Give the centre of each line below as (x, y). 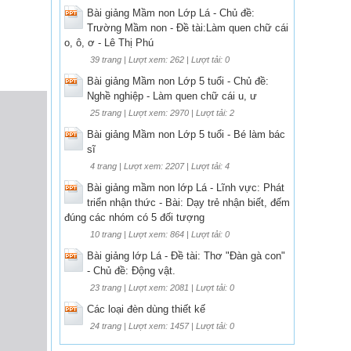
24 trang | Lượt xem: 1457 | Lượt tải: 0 (162, 326)
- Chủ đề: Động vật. (131, 270)
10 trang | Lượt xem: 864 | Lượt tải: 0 (160, 234)
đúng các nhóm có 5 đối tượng (134, 217)
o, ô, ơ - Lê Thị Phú (109, 42)
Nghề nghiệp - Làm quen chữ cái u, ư (172, 96)
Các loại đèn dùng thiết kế (146, 309)
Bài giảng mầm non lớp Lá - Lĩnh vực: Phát (186, 187)
